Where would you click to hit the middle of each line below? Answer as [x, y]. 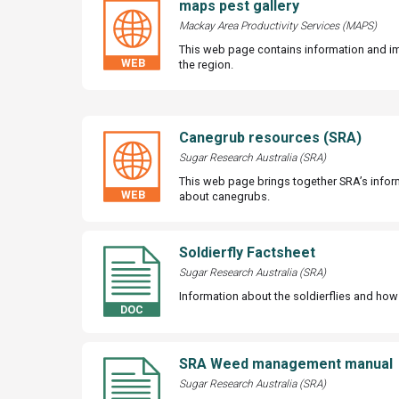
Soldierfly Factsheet [247, 252]
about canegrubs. [224, 196]
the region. [206, 64]
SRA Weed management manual [285, 363]
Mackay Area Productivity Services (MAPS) [277, 25]
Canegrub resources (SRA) [270, 137]
